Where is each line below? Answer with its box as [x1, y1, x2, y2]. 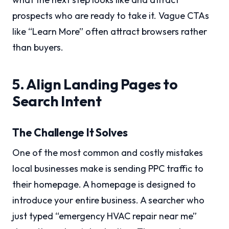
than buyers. [12, 41, 63, 54]
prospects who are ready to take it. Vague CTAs [12, 10, 209, 22]
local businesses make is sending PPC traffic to [12, 163, 203, 175]
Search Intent [12, 92, 102, 110]
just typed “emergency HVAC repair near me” [12, 210, 197, 222]
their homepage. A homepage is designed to [12, 178, 196, 191]
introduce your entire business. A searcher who [12, 194, 204, 207]
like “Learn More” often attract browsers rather [12, 26, 207, 38]
